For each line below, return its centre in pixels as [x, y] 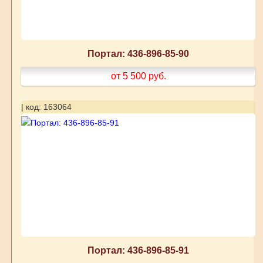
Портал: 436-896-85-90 [139, 54]
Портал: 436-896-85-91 [139, 250]
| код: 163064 [46, 107]
